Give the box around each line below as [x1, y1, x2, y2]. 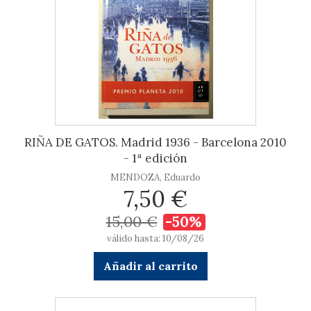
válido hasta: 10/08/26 [107, 233, 204, 244]
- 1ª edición [124, 151, 187, 166]
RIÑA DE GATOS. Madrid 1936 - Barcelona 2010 [24, 135, 287, 150]
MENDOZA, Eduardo [110, 171, 201, 183]
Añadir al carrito [103, 259, 198, 273]
